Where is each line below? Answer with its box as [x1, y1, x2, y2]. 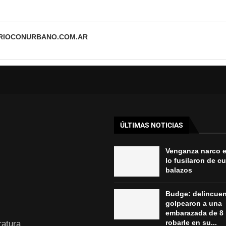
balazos [165, 165, 192, 174]
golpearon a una [165, 199, 222, 207]
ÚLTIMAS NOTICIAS [120, 121, 183, 129]
